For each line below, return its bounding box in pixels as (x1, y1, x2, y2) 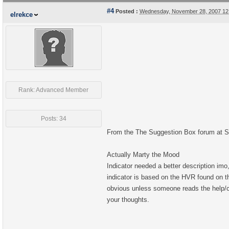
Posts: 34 (41, 115, 66, 122)
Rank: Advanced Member (18, 86, 89, 94)
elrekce (10, 11, 33, 18)
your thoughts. (107, 196, 149, 203)
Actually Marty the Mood (107, 151, 179, 158)
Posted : (114, 8, 138, 14)
